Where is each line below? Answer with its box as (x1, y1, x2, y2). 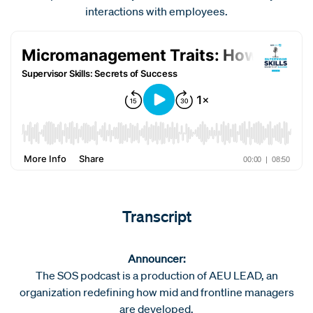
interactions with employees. (85, 3, 228, 18)
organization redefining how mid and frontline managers (19, 284, 294, 299)
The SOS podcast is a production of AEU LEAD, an (35, 268, 278, 282)
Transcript (122, 205, 191, 226)
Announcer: (127, 251, 186, 265)
